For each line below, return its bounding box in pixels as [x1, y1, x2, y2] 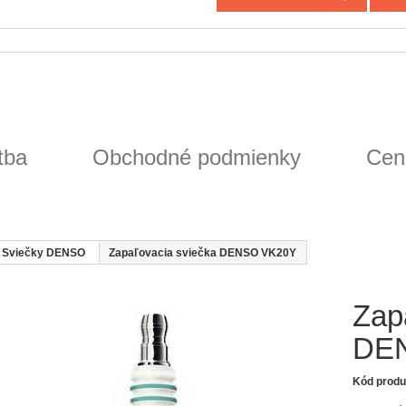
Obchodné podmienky [92, 144, 301, 169]
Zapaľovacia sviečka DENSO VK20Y [109, 245, 296, 257]
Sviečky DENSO [2, 245, 85, 257]
